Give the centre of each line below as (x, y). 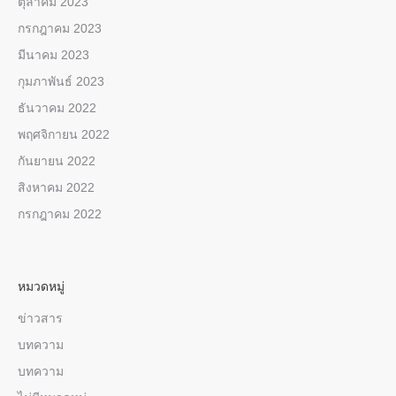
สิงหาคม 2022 (56, 188)
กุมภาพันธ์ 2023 (61, 82)
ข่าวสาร (40, 319)
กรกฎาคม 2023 (60, 29)
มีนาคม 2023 (53, 55)
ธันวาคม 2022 (57, 108)
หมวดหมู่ (41, 287)
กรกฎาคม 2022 (60, 214)
